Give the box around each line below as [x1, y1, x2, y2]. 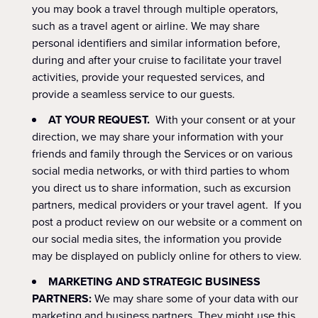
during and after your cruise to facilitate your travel [32, 52, 282, 68]
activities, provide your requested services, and [32, 69, 265, 85]
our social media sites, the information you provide [32, 231, 282, 247]
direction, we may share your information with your [32, 128, 283, 145]
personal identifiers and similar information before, [32, 35, 280, 51]
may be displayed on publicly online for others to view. [32, 248, 302, 264]
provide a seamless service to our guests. [32, 86, 238, 102]
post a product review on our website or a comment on [32, 214, 302, 230]
